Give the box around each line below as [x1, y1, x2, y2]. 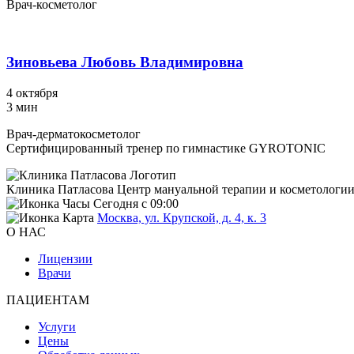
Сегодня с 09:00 [93, 196, 179, 210]
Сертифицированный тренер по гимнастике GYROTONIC [6, 141, 326, 155]
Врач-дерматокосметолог [6, 126, 141, 141]
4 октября [6, 85, 58, 100]
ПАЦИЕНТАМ [6, 292, 89, 307]
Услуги [38, 319, 76, 333]
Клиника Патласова [6, 182, 114, 196]
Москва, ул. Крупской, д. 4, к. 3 [97, 210, 266, 224]
